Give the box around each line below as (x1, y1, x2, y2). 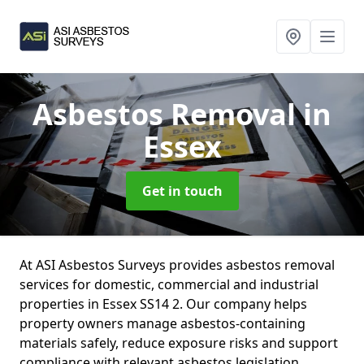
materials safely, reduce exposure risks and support (19, 334, 338, 352)
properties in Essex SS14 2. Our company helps (19, 295, 307, 313)
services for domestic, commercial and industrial (19, 275, 318, 293)
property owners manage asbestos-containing (19, 314, 305, 332)
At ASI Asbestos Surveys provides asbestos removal (19, 256, 335, 274)
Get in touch (141, 182, 223, 200)
